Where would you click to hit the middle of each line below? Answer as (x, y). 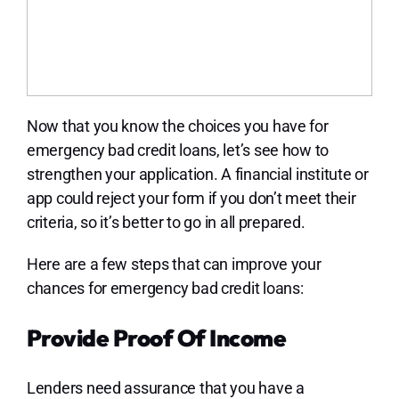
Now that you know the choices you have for (177, 126)
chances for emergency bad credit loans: (167, 288)
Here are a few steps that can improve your (174, 264)
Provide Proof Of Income (156, 338)
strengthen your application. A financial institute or (197, 174)
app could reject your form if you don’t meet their (191, 198)
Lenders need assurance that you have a (165, 387)
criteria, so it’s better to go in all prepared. (167, 222)
